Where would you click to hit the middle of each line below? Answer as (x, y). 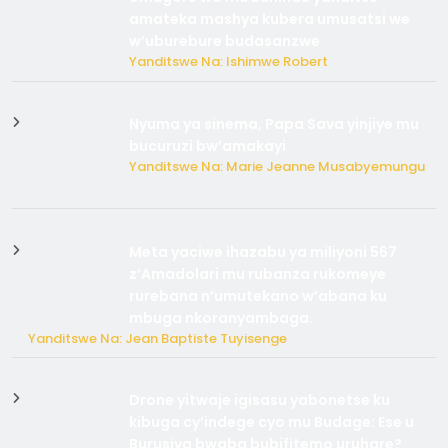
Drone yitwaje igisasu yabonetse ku (260, 399)
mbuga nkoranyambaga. (221, 317)
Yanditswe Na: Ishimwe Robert (229, 62)
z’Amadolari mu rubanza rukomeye (258, 273)
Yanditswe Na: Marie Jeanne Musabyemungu (277, 167)
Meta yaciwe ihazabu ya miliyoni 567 (263, 251)
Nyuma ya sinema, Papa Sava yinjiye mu (274, 124)
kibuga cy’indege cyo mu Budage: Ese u (272, 421)
